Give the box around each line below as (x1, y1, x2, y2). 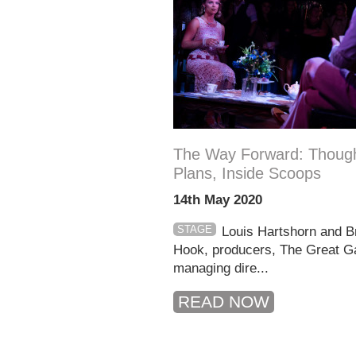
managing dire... (173, 261, 269, 276)
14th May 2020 (173, 192, 262, 207)
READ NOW (178, 292, 269, 311)
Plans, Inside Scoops (173, 164, 321, 182)
